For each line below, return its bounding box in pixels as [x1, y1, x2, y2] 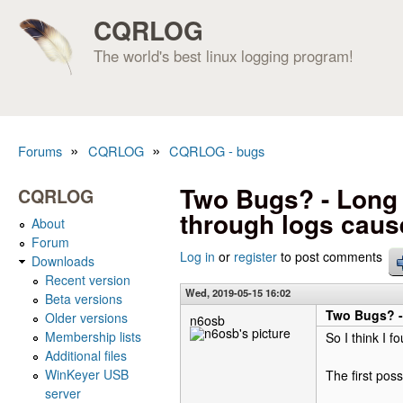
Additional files [45, 345, 127, 364]
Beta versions [45, 289, 122, 308]
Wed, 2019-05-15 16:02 [185, 285, 291, 300]
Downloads [31, 251, 94, 270]
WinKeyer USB [45, 364, 129, 383]
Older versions [45, 308, 128, 327]
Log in [180, 247, 215, 265]
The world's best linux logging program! [94, 44, 354, 67]
